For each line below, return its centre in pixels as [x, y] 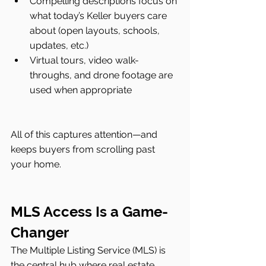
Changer [40, 232]
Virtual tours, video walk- [84, 60]
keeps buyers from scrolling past [84, 149]
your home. [36, 164]
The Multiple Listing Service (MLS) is [89, 250]
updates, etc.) [59, 45]
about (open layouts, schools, [96, 30]
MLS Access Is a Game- [89, 211]
